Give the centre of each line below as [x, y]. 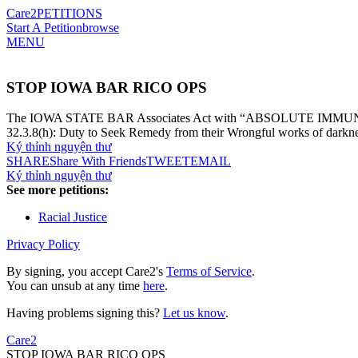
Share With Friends [98, 161]
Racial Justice [73, 217]
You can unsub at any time [75, 286]
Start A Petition [44, 28]
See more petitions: [58, 190]
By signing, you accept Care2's [86, 272]
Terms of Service [209, 272]
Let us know [194, 313]
